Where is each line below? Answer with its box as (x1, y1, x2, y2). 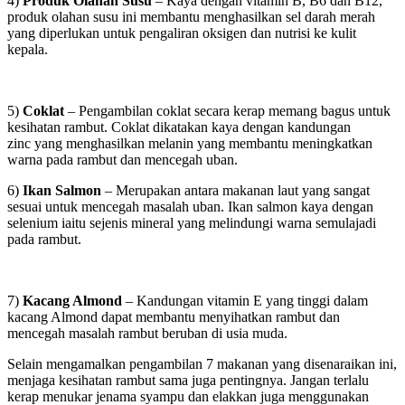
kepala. (7, 41, 48, 57)
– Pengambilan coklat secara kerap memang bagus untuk (64, 102, 391, 118)
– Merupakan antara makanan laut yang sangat (101, 182, 370, 198)
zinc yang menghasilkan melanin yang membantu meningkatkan (7, 135, 372, 151)
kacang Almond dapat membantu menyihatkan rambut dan (7, 308, 340, 325)
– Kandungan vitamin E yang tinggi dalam (122, 292, 368, 308)
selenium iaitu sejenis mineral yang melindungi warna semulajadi (7, 214, 376, 231)
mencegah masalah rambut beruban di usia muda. (7, 325, 287, 341)
